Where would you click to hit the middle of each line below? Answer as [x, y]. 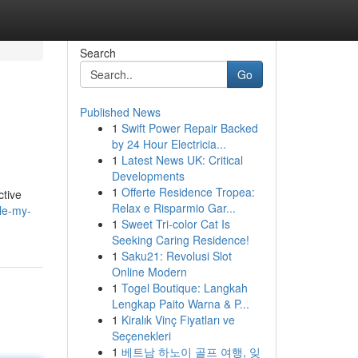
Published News [120, 112]
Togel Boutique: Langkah [184, 288]
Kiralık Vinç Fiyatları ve [178, 320]
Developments [148, 176]
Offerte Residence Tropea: [188, 192]
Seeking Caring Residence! [180, 240]
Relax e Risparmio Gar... [173, 208]
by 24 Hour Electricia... [169, 144]
